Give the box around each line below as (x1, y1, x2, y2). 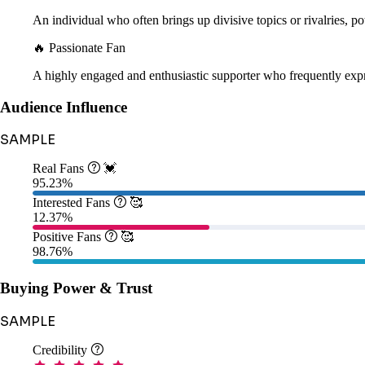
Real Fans (33, 161, 87, 176)
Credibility (33, 342, 90, 357)
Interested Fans (33, 196, 113, 210)
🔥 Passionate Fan (33, 40, 125, 55)
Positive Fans (33, 230, 104, 244)
